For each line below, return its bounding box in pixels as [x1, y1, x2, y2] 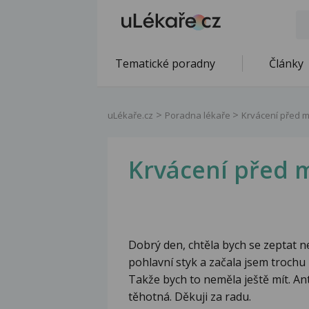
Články [269, 56, 303, 71]
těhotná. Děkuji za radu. [128, 289, 251, 305]
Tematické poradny [115, 56, 215, 71]
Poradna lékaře [165, 109, 232, 121]
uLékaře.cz [108, 109, 153, 121]
